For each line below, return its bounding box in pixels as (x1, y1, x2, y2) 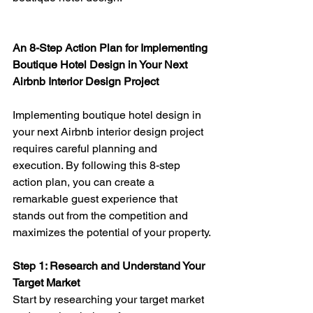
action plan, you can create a (13, 175, 157, 189)
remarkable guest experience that (13, 191, 180, 205)
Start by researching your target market (13, 292, 207, 306)
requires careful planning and (13, 141, 160, 155)
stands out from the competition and (13, 208, 191, 222)
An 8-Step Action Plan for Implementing (13, 41, 210, 54)
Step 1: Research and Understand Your (13, 259, 208, 272)
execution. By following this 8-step (13, 158, 183, 172)
